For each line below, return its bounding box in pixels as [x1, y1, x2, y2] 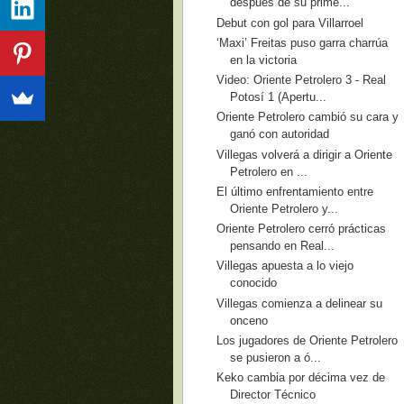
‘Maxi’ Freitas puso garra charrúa [216, 35, 389, 50]
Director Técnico [230, 388, 317, 401]
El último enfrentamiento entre [216, 184, 374, 198]
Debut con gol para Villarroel [216, 15, 364, 30]
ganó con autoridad [230, 127, 330, 142]
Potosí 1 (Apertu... [230, 90, 327, 104]
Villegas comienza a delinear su [216, 296, 383, 310]
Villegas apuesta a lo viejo [216, 259, 354, 273]
